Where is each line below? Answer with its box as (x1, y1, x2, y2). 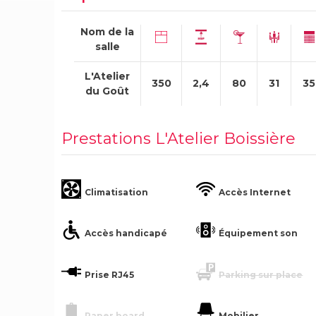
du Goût (85, 84, 130, 97)
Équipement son (219, 228, 298, 239)
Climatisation (84, 187, 148, 198)
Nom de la (80, 25, 135, 38)
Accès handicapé (84, 228, 167, 239)
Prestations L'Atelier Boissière (61, 129, 296, 149)
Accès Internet (219, 187, 291, 198)
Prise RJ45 (84, 269, 134, 280)
